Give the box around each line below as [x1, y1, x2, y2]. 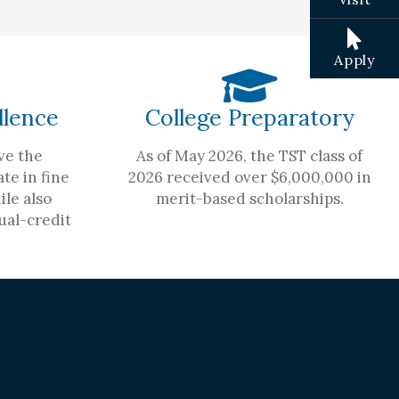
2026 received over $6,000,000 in [127, 167, 371, 187]
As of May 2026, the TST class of [136, 145, 362, 166]
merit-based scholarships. [155, 188, 344, 208]
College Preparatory [144, 102, 354, 132]
